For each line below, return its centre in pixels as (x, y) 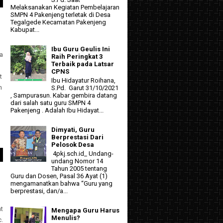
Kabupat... (25, 30)
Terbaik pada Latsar (83, 64)
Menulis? (66, 218)
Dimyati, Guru (73, 130)
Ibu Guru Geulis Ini (81, 49)
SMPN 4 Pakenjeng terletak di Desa (60, 15)
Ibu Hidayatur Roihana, (84, 80)
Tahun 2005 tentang (79, 168)
